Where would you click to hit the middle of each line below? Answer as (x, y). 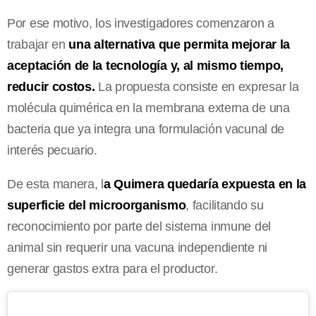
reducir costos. (51, 86)
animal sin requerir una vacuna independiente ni (137, 247)
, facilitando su (225, 205)
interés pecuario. (52, 150)
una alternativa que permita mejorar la (180, 44)
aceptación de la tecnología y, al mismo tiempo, (145, 65)
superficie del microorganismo (97, 205)
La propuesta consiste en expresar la (197, 86)
